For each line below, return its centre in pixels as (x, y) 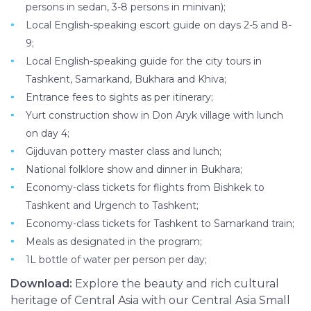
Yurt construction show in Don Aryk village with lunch (154, 115)
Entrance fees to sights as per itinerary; (119, 97)
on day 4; (48, 133)
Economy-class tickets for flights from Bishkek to (145, 187)
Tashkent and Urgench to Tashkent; (112, 205)
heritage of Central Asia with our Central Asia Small (150, 300)
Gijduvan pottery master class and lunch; (124, 151)
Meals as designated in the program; (114, 241)
